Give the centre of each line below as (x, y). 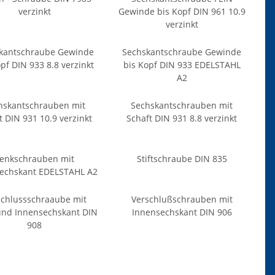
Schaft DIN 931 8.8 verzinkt (182, 118)
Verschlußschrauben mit (182, 199)
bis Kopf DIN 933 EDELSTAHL (182, 65)
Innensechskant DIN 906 (182, 212)
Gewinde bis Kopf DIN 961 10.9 (182, 12)
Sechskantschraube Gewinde (182, 52)
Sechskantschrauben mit (182, 106)
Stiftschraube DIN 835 (182, 159)
